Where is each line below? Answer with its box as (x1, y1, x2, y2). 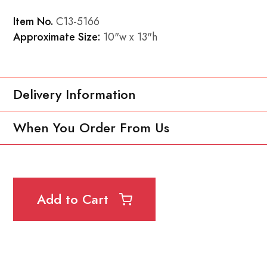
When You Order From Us (13, 118, 169, 137)
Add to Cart (36, 190, 113, 209)
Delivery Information (13, 85, 136, 104)
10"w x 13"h (100, 29, 157, 44)
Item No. (13, 14, 53, 29)
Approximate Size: (13, 29, 100, 44)
